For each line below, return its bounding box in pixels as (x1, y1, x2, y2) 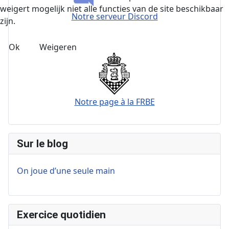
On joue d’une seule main (17, 165, 115, 176)
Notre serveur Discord (71, 10, 158, 22)
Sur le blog (17, 137, 68, 150)
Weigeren (39, 41, 77, 53)
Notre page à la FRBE (74, 96, 155, 107)
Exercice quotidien (17, 208, 106, 221)
